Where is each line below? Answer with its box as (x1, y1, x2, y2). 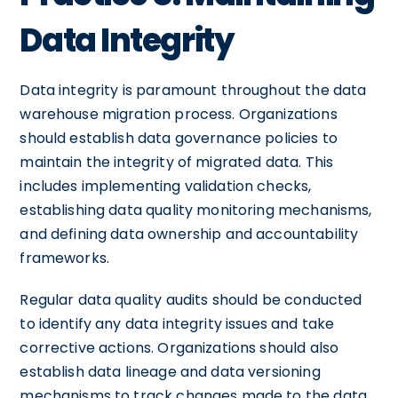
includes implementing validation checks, (20, 175, 312, 196)
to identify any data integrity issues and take (20, 313, 335, 334)
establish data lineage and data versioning (20, 361, 321, 382)
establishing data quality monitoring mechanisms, (20, 199, 372, 220)
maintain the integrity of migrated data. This (20, 151, 334, 172)
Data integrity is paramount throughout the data (20, 79, 367, 100)
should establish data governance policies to (20, 127, 338, 148)
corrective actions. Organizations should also (20, 337, 339, 358)
